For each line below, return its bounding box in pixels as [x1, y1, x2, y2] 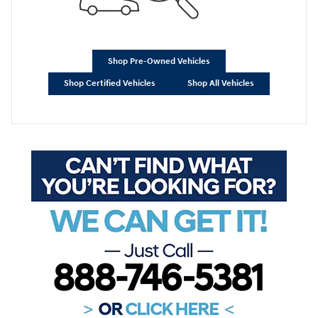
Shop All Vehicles [187, 78, 254, 89]
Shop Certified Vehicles [64, 78, 156, 89]
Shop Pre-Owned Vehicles [108, 55, 210, 67]
